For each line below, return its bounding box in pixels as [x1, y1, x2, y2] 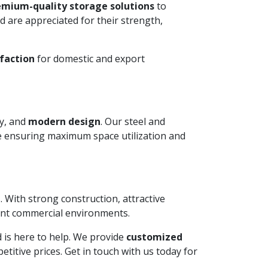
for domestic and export [35, 52, 145, 65]
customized [126, 230, 182, 243]
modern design [28, 115, 100, 128]
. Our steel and [100, 115, 165, 128]
